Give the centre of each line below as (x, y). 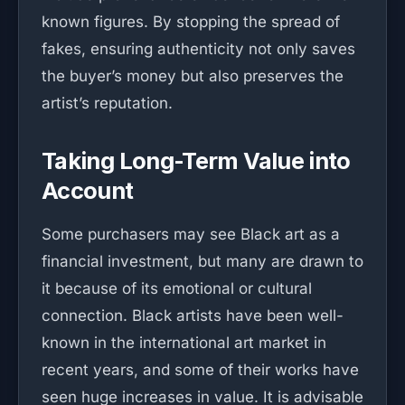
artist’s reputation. (107, 103)
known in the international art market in (184, 343)
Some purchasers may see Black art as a (191, 234)
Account (88, 190)
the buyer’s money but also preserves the (193, 76)
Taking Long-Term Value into (196, 160)
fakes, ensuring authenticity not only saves (198, 49)
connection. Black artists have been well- (193, 316)
